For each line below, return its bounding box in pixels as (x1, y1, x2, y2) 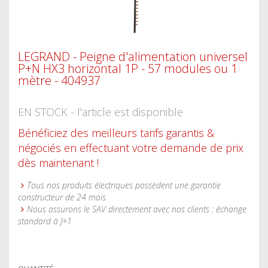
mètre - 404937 (18, 72, 100, 89)
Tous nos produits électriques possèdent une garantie (27, 179, 221, 191)
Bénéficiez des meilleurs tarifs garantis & (18, 126, 214, 140)
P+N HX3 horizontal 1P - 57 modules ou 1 (18, 60, 237, 77)
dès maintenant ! (18, 156, 99, 170)
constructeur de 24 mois (18, 191, 106, 203)
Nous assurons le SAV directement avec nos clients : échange (27, 203, 246, 215)
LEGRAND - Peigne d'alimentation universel (18, 48, 248, 65)
